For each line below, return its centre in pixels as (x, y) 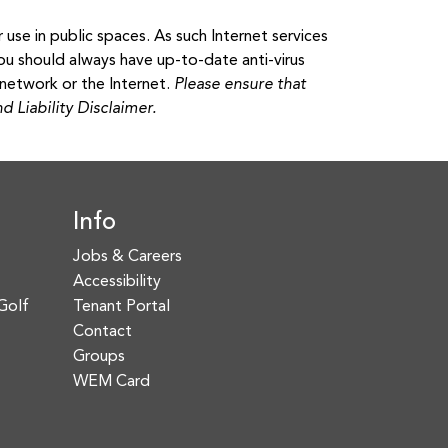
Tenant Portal (121, 307)
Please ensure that (240, 85)
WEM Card (111, 382)
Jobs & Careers (127, 257)
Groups (99, 357)
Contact (102, 332)
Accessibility (117, 282)
